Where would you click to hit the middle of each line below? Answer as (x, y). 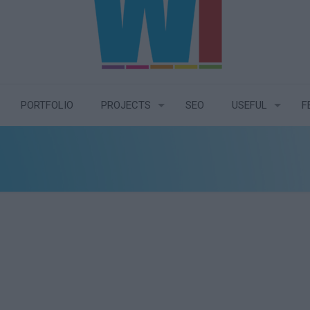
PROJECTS (126, 105)
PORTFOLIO (47, 105)
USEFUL (250, 105)
